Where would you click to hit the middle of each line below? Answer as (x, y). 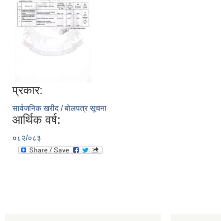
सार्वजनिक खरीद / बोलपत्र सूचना (59, 108)
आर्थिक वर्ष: (37, 119)
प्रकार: (28, 90)
